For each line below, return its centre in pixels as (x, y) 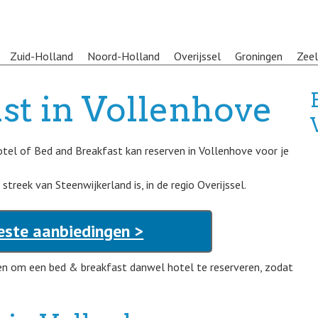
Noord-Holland (124, 56)
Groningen (259, 56)
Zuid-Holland (42, 56)
